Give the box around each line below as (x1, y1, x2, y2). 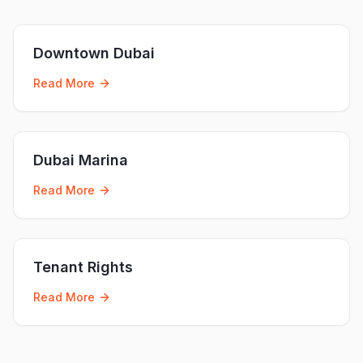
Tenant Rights (33, 258, 133, 275)
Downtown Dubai (33, 44, 155, 62)
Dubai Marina (33, 151, 128, 169)
